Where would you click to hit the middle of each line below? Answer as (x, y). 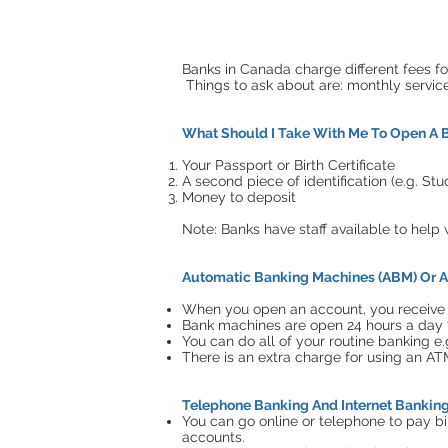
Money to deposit (239, 197)
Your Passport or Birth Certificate (288, 165)
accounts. (213, 437)
